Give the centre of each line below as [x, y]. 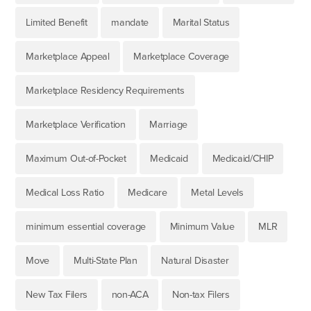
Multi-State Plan [105, 260]
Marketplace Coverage [181, 56]
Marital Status [201, 22]
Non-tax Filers [201, 294]
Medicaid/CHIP [243, 158]
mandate [130, 22]
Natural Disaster [195, 260]
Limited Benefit [57, 22]
